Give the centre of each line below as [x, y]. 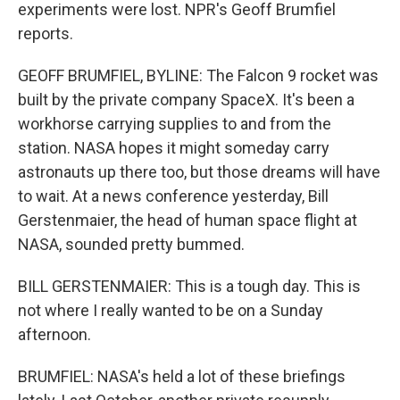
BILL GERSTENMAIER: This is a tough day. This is [189, 286]
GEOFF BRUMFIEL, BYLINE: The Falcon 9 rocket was [198, 75]
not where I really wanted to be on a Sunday [171, 310]
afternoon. [54, 334]
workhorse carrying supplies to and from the [175, 124]
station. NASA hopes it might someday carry [174, 148]
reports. [46, 33]
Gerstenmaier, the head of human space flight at [187, 220]
